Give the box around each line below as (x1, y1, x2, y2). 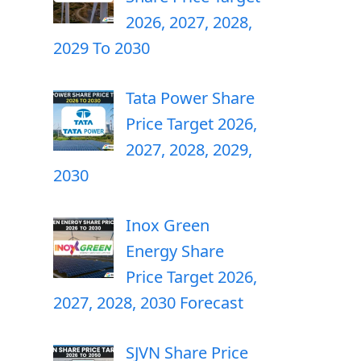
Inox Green (126, 214, 210, 236)
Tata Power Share (126, 87, 255, 109)
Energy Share (126, 240, 224, 262)
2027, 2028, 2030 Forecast (53, 292, 243, 313)
